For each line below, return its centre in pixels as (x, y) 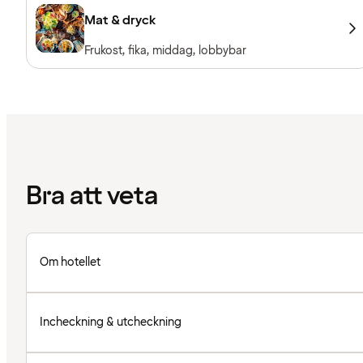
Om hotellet (70, 263)
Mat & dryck (120, 20)
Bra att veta (92, 197)
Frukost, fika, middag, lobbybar (165, 50)
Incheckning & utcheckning (111, 322)
